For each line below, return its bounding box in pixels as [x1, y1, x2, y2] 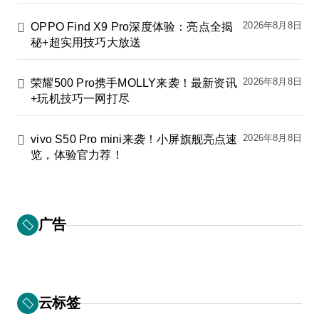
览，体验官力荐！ [31, 149, 123, 162]
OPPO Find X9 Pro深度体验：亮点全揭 [31, 21, 234, 33]
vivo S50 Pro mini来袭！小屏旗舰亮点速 [31, 133, 238, 146]
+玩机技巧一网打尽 [31, 93, 130, 105]
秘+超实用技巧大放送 [31, 36, 142, 49]
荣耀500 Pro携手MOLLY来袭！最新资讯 [31, 77, 237, 90]
